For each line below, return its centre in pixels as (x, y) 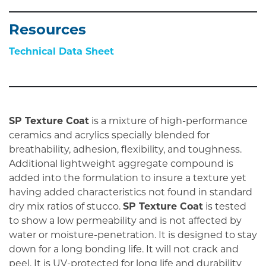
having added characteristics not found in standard (131, 193)
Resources (47, 31)
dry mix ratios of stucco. (66, 207)
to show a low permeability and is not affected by (125, 221)
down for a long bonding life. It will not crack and (124, 250)
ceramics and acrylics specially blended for (109, 136)
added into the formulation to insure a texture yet (128, 178)
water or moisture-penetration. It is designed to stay (133, 235)
